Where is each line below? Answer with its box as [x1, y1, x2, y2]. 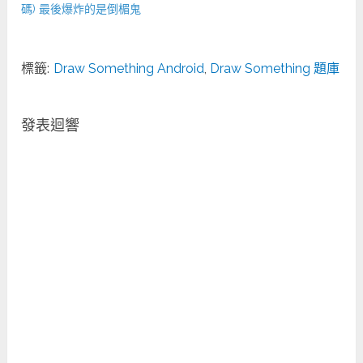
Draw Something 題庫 [210, 60, 340, 76]
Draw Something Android [53, 60, 205, 76]
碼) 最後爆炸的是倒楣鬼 [21, 2, 142, 15]
